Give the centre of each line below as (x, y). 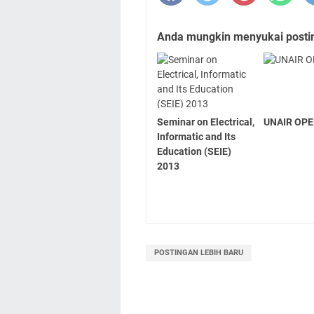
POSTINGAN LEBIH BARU (199, 252)
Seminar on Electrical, (206, 122)
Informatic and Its (196, 136)
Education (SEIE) (194, 151)
